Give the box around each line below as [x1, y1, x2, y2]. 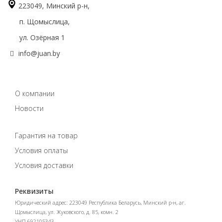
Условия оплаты [15, 146, 68, 155]
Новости [15, 104, 44, 113]
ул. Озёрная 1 [7, 33, 65, 42]
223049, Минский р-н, [18, 1, 90, 10]
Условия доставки [15, 161, 73, 170]
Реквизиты [15, 186, 54, 196]
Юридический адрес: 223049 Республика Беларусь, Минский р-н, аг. [15, 199, 186, 206]
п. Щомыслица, [7, 17, 70, 26]
